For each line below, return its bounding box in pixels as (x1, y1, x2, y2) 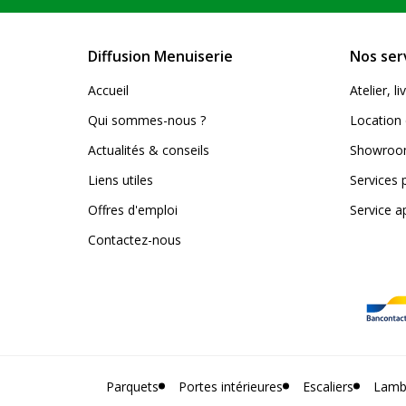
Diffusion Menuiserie (88, 46, 233, 66)
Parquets (105, 377, 159, 395)
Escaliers (302, 377, 353, 395)
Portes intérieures (178, 377, 283, 395)
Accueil (88, 82, 129, 99)
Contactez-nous (88, 231, 181, 248)
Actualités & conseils (88, 141, 209, 159)
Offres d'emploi (88, 201, 178, 218)
